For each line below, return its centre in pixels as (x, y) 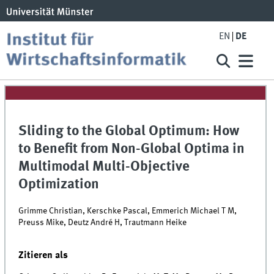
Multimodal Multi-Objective (104, 167)
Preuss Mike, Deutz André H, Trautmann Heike (103, 222)
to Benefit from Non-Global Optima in (132, 150)
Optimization (59, 185)
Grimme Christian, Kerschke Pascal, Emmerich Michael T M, (128, 211)
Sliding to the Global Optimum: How (129, 132)
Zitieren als (43, 255)
